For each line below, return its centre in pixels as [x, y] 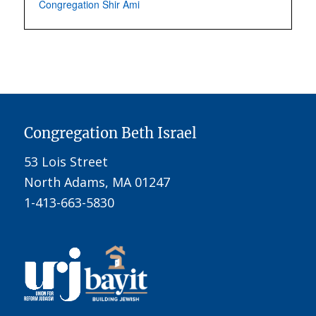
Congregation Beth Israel [110, 133]
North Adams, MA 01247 [97, 182]
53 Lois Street [66, 162]
